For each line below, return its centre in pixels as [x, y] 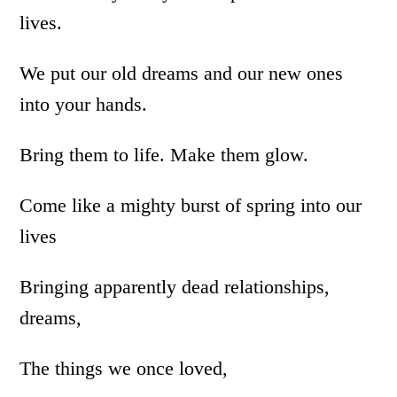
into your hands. [84, 104]
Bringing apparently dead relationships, [175, 287]
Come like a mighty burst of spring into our [191, 205]
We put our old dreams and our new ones [182, 73]
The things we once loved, [124, 368]
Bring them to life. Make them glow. [164, 155]
